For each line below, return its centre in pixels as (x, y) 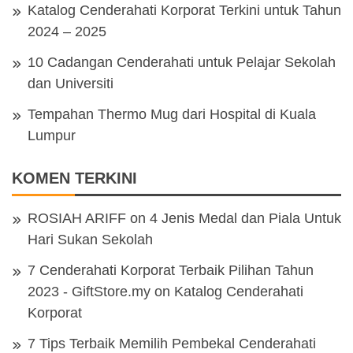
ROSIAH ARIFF (77, 218)
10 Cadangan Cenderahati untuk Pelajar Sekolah (182, 62)
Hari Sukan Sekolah (90, 239)
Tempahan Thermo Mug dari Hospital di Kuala (172, 114)
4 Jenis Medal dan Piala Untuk (245, 218)
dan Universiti (71, 83)
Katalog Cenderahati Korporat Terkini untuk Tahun (184, 10)
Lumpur (52, 135)
